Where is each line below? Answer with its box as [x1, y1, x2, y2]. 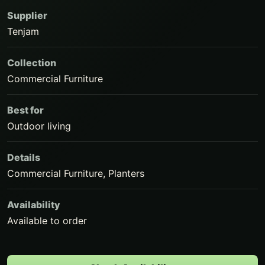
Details [7, 151, 40, 163]
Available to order [7, 215, 87, 227]
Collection [7, 57, 56, 69]
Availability [7, 199, 60, 211]
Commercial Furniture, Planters [7, 167, 144, 179]
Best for [7, 104, 44, 116]
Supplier [7, 9, 47, 21]
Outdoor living [7, 120, 71, 132]
